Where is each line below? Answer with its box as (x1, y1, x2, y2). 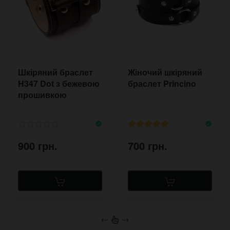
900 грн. (18, 138, 57, 153)
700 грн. (128, 138, 167, 153)
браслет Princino (128, 78, 196, 90)
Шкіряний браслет (18, 66, 93, 79)
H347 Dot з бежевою (18, 78, 100, 90)
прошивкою (18, 89, 67, 101)
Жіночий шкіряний (128, 66, 202, 79)
